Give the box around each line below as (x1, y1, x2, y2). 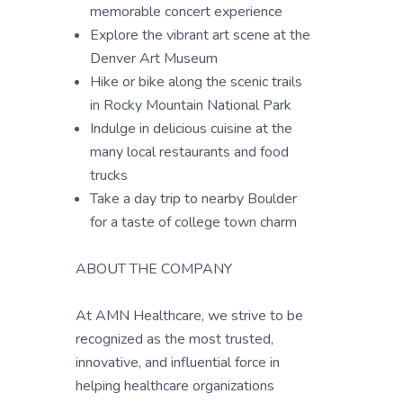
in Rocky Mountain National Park (90, 95, 291, 115)
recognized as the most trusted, (76, 329, 273, 349)
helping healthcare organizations (76, 376, 274, 396)
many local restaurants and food (90, 142, 289, 162)
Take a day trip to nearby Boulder (90, 189, 297, 209)
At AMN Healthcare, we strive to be (76, 306, 303, 326)
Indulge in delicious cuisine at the (90, 119, 292, 139)
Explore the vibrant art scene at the (90, 25, 310, 45)
